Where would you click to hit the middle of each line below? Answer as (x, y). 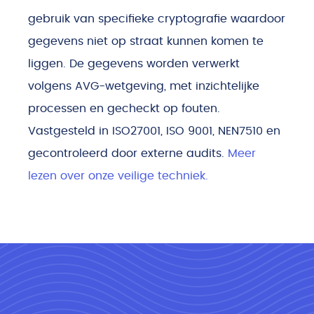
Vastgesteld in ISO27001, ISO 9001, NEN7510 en (154, 131)
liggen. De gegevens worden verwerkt (134, 64)
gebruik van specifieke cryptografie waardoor (157, 19)
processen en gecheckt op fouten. (124, 109)
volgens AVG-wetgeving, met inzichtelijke (144, 86)
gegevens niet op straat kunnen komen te (146, 41)
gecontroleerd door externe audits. (128, 153)
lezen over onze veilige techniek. (118, 176)
